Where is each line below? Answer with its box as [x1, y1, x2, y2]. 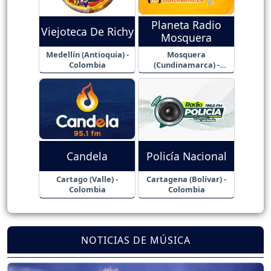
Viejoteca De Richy [41, 24, 134, 39]
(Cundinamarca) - [153, 59, 220, 70]
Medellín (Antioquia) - [45, 48, 129, 60]
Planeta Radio [151, 18, 221, 33]
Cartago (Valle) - [56, 174, 118, 185]
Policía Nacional [146, 148, 227, 163]
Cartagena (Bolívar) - [146, 174, 226, 185]
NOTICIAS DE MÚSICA [80, 233, 191, 247]
